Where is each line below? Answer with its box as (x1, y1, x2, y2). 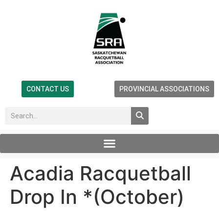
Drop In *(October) (10, 184, 184, 209)
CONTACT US (26, 85, 69, 93)
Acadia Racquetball (10, 161, 191, 185)
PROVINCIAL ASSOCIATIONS (119, 85, 209, 93)
